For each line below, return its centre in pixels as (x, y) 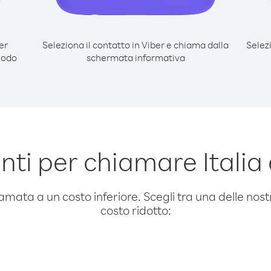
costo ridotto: (135, 210)
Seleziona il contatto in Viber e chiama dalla (135, 45)
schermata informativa (135, 57)
